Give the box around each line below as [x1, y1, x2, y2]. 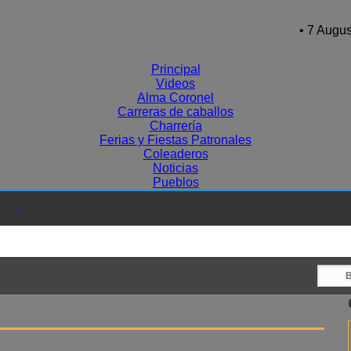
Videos [156, 77, 195, 90]
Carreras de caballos [118, 105, 233, 118]
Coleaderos [143, 147, 208, 161]
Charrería [149, 119, 202, 132]
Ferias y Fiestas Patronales [100, 133, 251, 147]
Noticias [153, 161, 198, 175]
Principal [150, 63, 201, 76]
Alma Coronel [137, 91, 214, 104]
